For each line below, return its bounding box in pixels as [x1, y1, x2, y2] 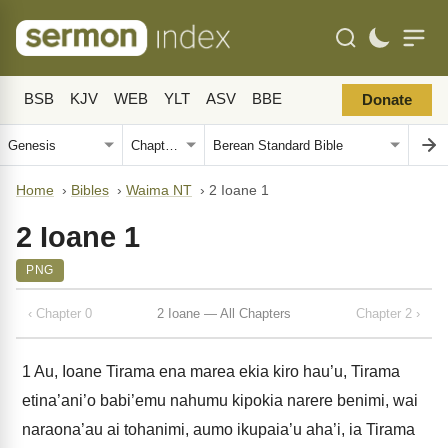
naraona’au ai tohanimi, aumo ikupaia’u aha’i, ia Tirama [22, 421, 415, 438]
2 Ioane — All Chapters [157, 305, 291, 321]
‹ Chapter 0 [28, 305, 92, 321]
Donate [362, 92, 412, 108]
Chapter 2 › [356, 305, 420, 321]
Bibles [71, 183, 109, 198]
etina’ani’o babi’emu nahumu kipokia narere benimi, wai [22, 392, 418, 409]
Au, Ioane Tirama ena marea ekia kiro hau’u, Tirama [31, 363, 400, 380]
